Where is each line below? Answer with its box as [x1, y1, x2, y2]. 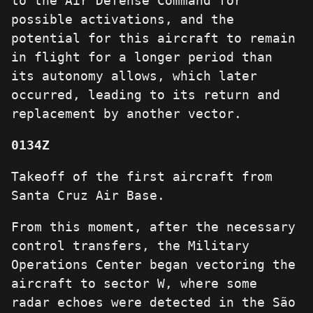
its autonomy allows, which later [11, 68, 257, 84]
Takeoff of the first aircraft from [11, 169, 272, 184]
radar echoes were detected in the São [11, 295, 296, 310]
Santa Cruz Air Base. [11, 188, 165, 203]
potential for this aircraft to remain [11, 31, 296, 46]
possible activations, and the [11, 12, 234, 27]
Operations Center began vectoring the [11, 257, 296, 272]
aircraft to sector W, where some [11, 276, 257, 291]
